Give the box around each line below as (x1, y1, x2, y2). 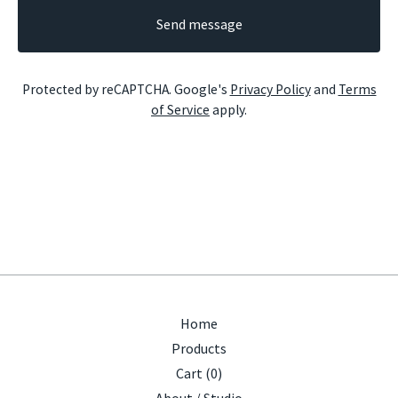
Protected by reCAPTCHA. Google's (21, 81, 230, 98)
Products (171, 339, 227, 358)
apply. (210, 101, 247, 118)
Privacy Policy (229, 81, 311, 98)
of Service (151, 101, 210, 118)
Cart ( (176, 364, 211, 383)
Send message (155, 15, 243, 33)
